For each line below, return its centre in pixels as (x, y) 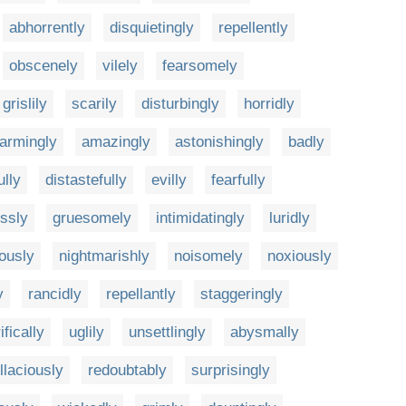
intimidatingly (200, 218)
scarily (94, 104)
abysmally (265, 332)
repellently (253, 28)
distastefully (86, 180)
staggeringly (242, 294)
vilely (120, 66)
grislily (25, 104)
